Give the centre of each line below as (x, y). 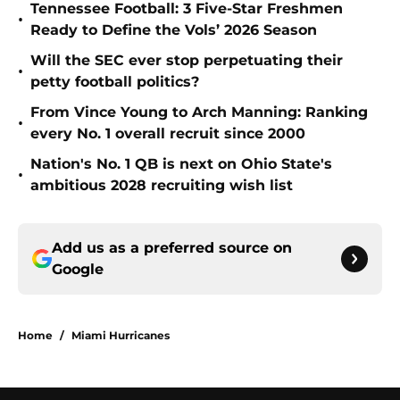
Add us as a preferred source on (172, 248)
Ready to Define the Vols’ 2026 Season (174, 30)
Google (78, 270)
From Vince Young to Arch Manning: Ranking (199, 112)
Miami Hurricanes (121, 336)
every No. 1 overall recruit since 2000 (168, 134)
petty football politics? (115, 82)
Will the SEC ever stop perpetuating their (187, 61)
